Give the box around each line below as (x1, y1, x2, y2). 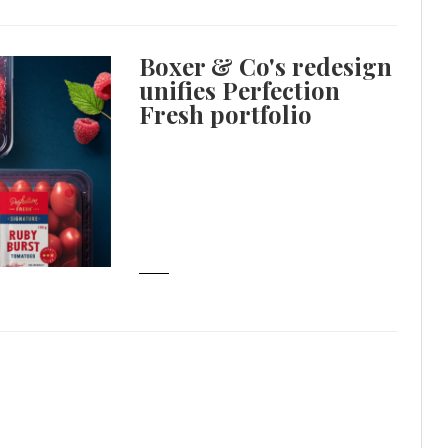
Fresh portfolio (139, 98, 313, 131)
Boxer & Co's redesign (139, 50, 393, 83)
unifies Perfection (139, 74, 341, 107)
